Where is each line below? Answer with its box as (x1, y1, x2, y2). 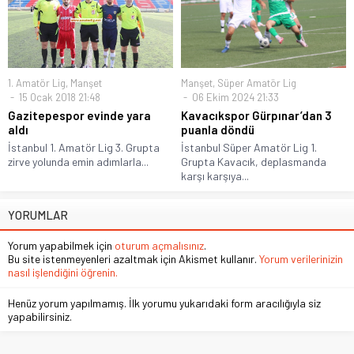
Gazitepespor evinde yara (8, 107, 151, 122)
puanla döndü (181, 122, 254, 137)
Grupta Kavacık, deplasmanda (181, 154, 326, 168)
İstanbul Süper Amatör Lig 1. (181, 140, 317, 154)
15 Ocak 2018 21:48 (17, 90, 100, 104)
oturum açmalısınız (115, 238, 204, 252)
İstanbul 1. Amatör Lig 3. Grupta (8, 140, 160, 154)
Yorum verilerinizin (259, 251, 343, 265)
